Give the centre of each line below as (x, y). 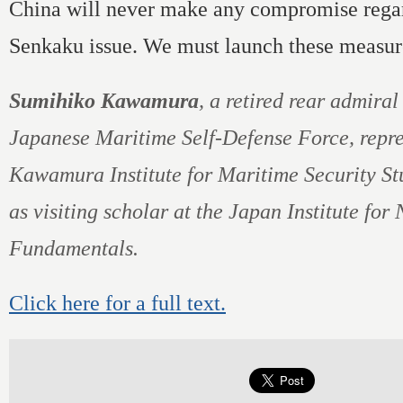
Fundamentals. (74, 248)
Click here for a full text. (117, 303)
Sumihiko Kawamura (104, 100)
